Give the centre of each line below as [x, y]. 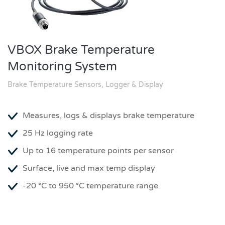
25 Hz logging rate [58, 133]
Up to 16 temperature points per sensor [98, 151]
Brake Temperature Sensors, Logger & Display [85, 85]
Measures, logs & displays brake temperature [108, 116]
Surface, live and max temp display [89, 168]
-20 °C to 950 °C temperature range [90, 186]
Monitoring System [62, 67]
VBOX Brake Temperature [81, 50]
